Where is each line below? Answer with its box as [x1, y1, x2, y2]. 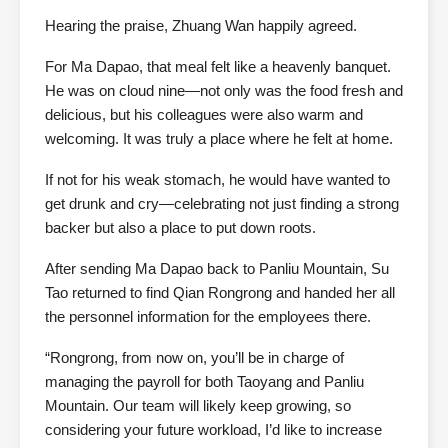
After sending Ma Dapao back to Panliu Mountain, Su [45, 260, 389, 278]
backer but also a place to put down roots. [45, 219, 316, 237]
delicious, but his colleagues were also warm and [45, 106, 363, 124]
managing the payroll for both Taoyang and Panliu [45, 373, 364, 391]
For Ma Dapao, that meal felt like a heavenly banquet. [45, 58, 391, 76]
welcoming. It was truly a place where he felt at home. [45, 130, 393, 148]
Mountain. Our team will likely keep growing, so [45, 397, 351, 415]
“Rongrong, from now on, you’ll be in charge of [45, 349, 344, 367]
